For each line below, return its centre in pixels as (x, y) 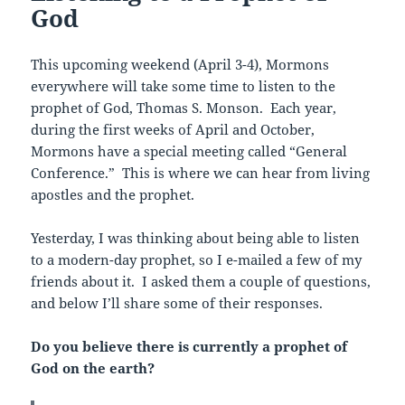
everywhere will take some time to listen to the (184, 86)
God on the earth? (93, 368)
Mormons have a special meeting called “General (189, 151)
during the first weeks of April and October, (173, 130)
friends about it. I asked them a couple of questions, (201, 282)
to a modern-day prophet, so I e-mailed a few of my (197, 260)
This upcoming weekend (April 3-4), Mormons (180, 65)
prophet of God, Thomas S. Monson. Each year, (184, 108)
